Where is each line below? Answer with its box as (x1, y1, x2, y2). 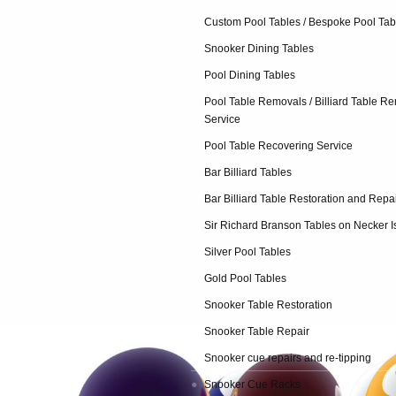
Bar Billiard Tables (204, 166, 292, 179)
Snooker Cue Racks (204, 378, 301, 391)
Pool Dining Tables (204, 69, 295, 81)
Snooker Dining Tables (204, 42, 314, 55)
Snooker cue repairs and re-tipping (204, 352, 371, 364)
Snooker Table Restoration (204, 299, 332, 311)
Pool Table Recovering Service (204, 140, 353, 152)
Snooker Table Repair (204, 325, 309, 338)
